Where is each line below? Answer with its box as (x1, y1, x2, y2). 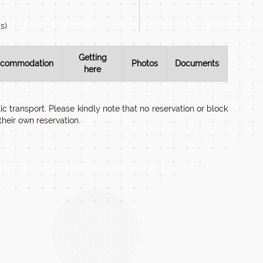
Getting (78, 53, 107, 62)
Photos (131, 59, 158, 68)
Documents (175, 59, 219, 68)
